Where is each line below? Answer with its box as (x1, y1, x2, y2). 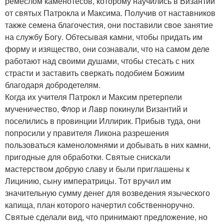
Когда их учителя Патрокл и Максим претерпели (5, 91, 182, 102)
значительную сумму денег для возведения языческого (5, 187, 210, 198)
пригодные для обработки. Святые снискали (5, 151, 170, 162)
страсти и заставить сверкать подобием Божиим (5, 67, 184, 78)
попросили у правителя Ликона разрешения (5, 127, 169, 138)
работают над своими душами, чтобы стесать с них (5, 55, 194, 66)
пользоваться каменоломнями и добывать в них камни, (5, 139, 210, 150)
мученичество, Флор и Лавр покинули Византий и (5, 103, 187, 114)
